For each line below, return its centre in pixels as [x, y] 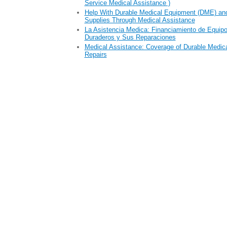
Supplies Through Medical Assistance [140, 20]
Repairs [96, 54]
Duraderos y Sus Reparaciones [130, 37]
